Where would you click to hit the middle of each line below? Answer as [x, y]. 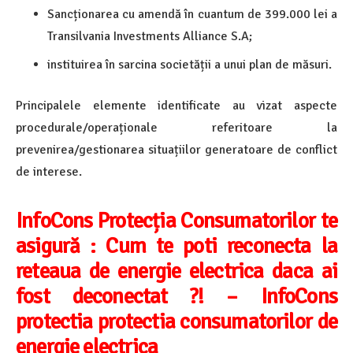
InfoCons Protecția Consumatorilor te [176, 221]
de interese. [49, 172]
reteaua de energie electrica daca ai [176, 271]
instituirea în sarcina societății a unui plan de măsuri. [190, 65]
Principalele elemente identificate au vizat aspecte [176, 106]
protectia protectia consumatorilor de [176, 322]
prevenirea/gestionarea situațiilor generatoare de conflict [176, 150]
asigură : [61, 246]
